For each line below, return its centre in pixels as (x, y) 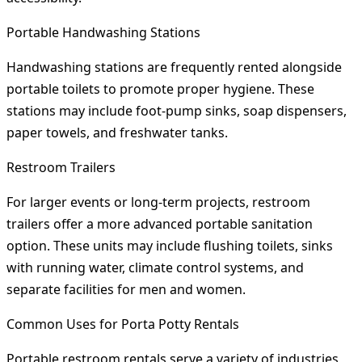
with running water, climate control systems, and (155, 268)
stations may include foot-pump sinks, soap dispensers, (177, 111)
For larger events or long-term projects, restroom (158, 202)
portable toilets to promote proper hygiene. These (160, 89)
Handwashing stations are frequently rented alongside (174, 67)
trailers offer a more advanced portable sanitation (160, 224)
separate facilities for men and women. (126, 290)
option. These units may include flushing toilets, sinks (170, 246)
